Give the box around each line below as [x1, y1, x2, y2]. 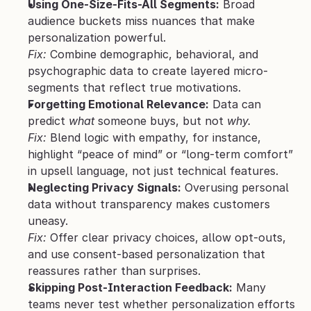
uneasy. [28, 214, 68, 228]
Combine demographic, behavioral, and [47, 47, 258, 62]
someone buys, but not [94, 114, 227, 128]
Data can [209, 97, 261, 112]
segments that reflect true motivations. [28, 81, 241, 95]
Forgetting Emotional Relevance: [28, 97, 209, 112]
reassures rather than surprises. [28, 264, 201, 278]
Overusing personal [181, 180, 289, 195]
